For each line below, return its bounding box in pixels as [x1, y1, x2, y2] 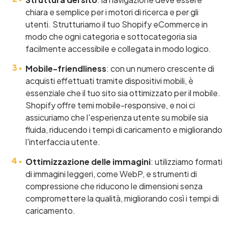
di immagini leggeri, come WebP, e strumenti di [25, 168, 197, 179]
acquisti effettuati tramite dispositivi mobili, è [25, 75, 193, 86]
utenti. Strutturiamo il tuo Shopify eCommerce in [25, 18, 208, 30]
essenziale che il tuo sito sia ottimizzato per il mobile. [25, 87, 220, 98]
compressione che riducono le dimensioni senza [25, 180, 203, 191]
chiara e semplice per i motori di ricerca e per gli [25, 6, 198, 17]
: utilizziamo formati [151, 156, 222, 167]
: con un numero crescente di [106, 63, 214, 74]
